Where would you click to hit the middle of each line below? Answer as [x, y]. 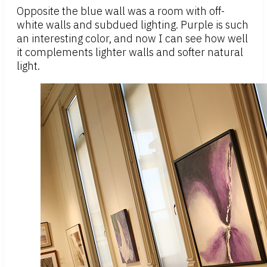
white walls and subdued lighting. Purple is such [133, 25]
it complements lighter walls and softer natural [130, 52]
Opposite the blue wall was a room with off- [121, 11]
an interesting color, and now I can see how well [132, 39]
